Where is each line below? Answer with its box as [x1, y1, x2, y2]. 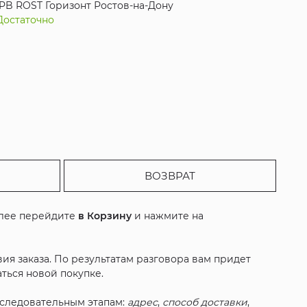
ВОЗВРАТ [144, 169, 195, 183]
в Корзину [78, 210, 132, 223]
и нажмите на [132, 210, 204, 223]
